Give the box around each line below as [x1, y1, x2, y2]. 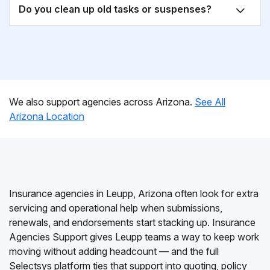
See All [195, 96, 225, 108]
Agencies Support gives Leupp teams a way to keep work [9, 231, 259, 243]
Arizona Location [9, 110, 84, 122]
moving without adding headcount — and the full [9, 245, 219, 257]
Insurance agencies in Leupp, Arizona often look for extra [9, 187, 259, 199]
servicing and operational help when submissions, [9, 202, 222, 214]
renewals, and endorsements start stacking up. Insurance [9, 216, 256, 228]
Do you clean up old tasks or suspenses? [19, 3, 212, 15]
